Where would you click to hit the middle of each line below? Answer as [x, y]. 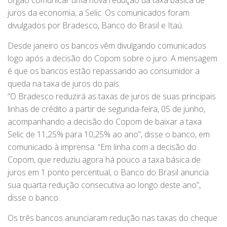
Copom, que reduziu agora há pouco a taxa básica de [104, 160]
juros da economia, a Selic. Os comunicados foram [99, 13]
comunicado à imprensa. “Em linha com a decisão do [102, 147]
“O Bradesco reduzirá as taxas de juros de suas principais [112, 97]
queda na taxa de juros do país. [64, 84]
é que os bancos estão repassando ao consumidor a [104, 71]
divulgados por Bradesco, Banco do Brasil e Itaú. [96, 26]
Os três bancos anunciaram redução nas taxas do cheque [112, 218]
